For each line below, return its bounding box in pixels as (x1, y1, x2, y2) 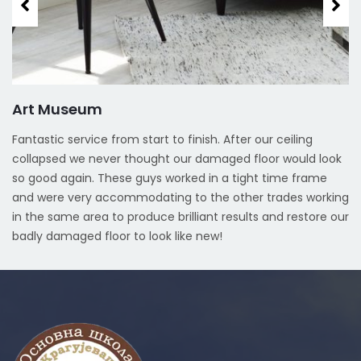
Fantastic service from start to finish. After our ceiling (12, 131, 313, 148)
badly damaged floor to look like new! (12, 228, 222, 245)
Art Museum (12, 99, 102, 120)
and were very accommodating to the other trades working (12, 189, 349, 206)
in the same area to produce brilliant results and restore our (12, 209, 349, 226)
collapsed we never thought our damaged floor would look (12, 151, 342, 168)
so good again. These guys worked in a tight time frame (12, 170, 327, 187)
